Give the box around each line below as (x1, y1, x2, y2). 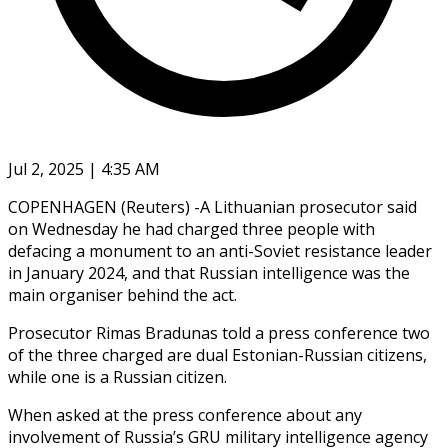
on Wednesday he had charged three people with (8, 217, 375, 240)
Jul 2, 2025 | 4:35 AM (8, 157, 160, 180)
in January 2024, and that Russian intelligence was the (8, 261, 410, 284)
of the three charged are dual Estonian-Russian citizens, (8, 343, 427, 366)
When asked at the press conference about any (8, 403, 362, 426)
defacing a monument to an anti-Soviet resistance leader (8, 239, 432, 262)
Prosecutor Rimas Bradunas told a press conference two (8, 321, 430, 344)
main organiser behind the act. (8, 283, 237, 306)
